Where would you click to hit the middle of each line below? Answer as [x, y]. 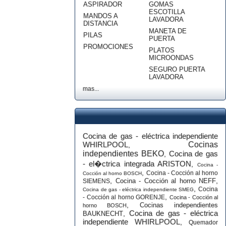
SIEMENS [96, 181]
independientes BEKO [123, 154]
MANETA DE [168, 31]
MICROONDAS [171, 58]
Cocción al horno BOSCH [112, 173]
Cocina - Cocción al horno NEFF [165, 181]
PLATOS [162, 50]
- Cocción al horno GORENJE [124, 197]
